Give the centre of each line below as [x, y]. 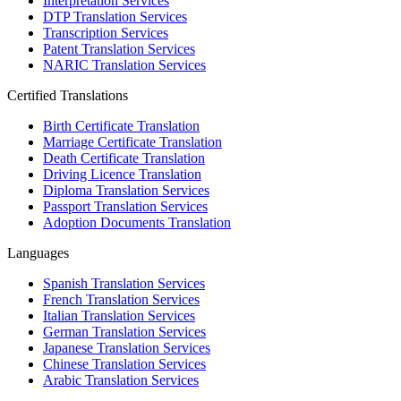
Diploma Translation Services [126, 191]
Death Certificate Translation [124, 158]
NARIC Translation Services [124, 65]
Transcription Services [106, 33]
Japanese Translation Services [127, 348]
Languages [38, 253]
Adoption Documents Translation [137, 223]
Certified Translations [68, 96]
